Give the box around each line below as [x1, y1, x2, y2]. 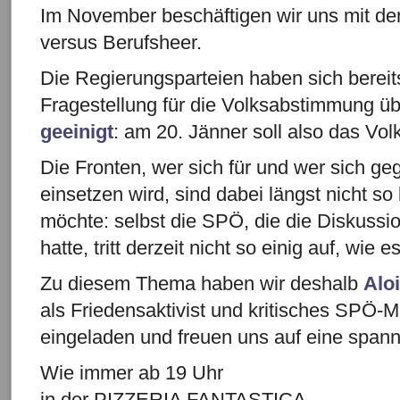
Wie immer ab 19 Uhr [40, 362, 223, 384]
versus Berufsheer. [40, 31, 202, 54]
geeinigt [40, 121, 113, 143]
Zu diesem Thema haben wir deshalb [40, 272, 363, 295]
